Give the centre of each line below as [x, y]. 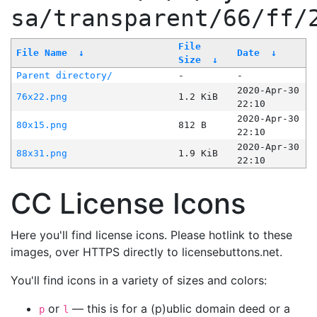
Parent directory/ [64, 76]
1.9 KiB [198, 154]
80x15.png [41, 125]
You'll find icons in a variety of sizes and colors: [139, 281]
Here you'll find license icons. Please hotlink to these [151, 235]
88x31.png [41, 154]
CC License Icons [128, 204]
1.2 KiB [198, 97]
